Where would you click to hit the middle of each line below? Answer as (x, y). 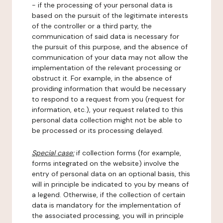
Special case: (53, 153)
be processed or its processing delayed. (98, 130)
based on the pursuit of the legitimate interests (110, 15)
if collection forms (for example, (128, 153)
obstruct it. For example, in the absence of (102, 78)
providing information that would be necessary (109, 89)
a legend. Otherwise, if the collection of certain (109, 195)
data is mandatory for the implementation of (106, 205)
